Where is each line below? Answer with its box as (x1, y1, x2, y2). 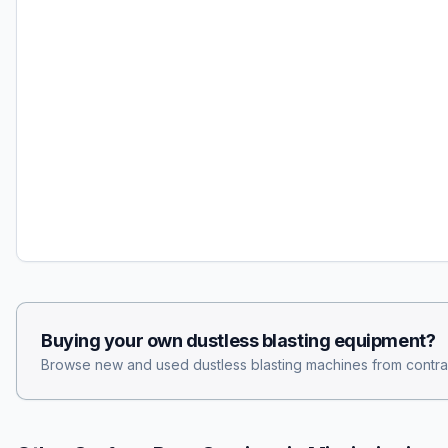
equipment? (330, 330, 436, 351)
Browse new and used (41, 356, 193, 373)
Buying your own (41, 330, 186, 351)
